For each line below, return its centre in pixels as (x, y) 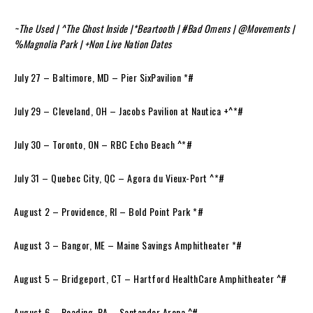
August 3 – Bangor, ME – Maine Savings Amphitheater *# (129, 245)
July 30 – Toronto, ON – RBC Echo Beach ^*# (104, 144)
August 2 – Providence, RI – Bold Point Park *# (110, 211)
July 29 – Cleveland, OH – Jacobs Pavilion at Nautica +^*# (130, 110)
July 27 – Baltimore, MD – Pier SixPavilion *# (105, 77)
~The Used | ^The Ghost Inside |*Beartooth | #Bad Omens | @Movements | (154, 28)
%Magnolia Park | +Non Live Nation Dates (93, 43)
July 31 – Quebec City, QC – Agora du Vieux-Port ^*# (121, 177)
